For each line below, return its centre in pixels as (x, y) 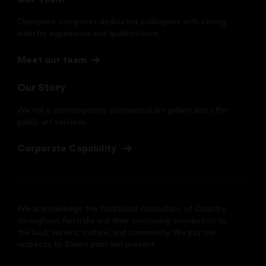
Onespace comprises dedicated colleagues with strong (122, 22)
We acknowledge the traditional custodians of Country (122, 209)
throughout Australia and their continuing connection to (122, 221)
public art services (52, 122)
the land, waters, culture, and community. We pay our (117, 232)
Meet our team (52, 60)
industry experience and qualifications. (89, 34)
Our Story (42, 87)
